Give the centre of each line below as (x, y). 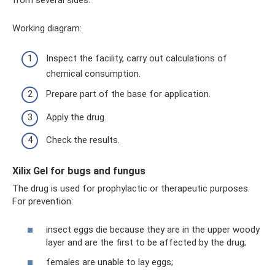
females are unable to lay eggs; (110, 262)
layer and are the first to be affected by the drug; (146, 242)
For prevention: (43, 201)
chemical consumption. (93, 73)
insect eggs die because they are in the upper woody (153, 230)
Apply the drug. (76, 117)
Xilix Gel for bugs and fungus (79, 171)
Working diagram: (47, 29)
